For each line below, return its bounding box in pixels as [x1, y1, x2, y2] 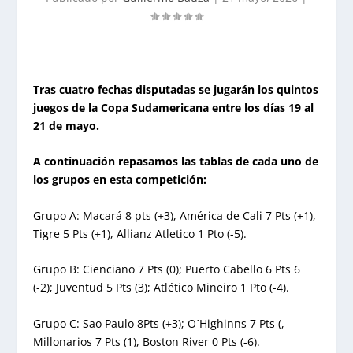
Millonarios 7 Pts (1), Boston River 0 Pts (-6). [33, 333, 261, 349]
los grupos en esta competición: [33, 172, 207, 188]
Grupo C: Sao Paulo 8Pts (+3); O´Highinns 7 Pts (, [33, 315, 285, 331]
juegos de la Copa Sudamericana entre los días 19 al [33, 100, 314, 115]
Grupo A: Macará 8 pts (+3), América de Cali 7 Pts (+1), [33, 207, 317, 223]
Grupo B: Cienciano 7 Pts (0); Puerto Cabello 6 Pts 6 [33, 262, 301, 277]
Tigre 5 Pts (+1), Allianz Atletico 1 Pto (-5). [33, 225, 247, 241]
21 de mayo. [33, 118, 100, 133]
